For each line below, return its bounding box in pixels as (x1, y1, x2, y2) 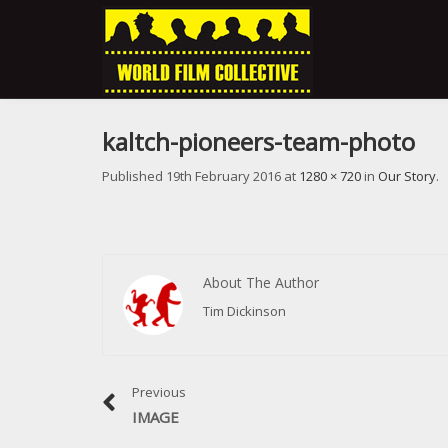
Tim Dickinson (203, 302, 286, 320)
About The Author (203, 273, 319, 292)
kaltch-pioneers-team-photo (102, 125, 415, 158)
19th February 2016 (166, 167, 281, 185)
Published (102, 167, 166, 185)
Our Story (378, 167, 436, 185)
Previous (132, 383, 186, 401)
